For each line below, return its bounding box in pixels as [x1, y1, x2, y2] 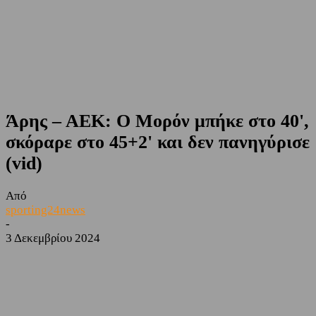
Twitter [114, 255, 139, 266]
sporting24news [6, 203, 85, 217]
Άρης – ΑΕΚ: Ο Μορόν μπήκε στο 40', [6, 111, 309, 132]
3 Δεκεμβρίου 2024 [6, 231, 100, 245]
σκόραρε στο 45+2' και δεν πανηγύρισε [6, 132, 310, 153]
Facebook [34, 255, 69, 266]
